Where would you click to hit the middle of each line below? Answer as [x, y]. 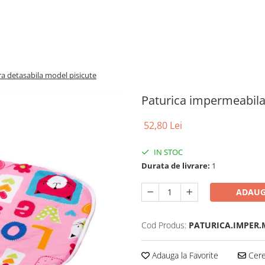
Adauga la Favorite [184, 255]
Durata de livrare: [176, 166]
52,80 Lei [163, 125]
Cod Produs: [164, 225]
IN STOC [167, 152]
